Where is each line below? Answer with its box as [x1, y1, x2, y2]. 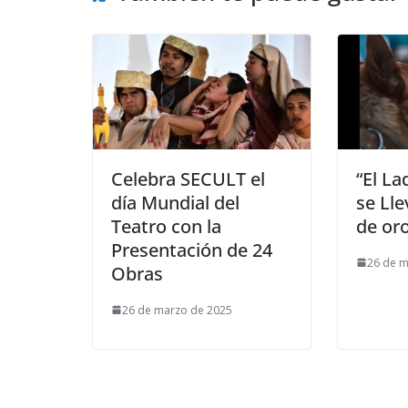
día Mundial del [111, 189, 240, 215]
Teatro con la [111, 213, 221, 239]
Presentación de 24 [111, 237, 272, 262]
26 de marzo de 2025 [122, 301, 232, 318]
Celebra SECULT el [111, 166, 265, 191]
